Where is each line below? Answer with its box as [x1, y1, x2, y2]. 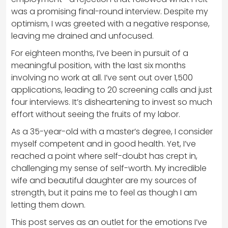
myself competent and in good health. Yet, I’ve [11, 137, 196, 150]
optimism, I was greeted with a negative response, [11, 17, 210, 30]
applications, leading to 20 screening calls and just [11, 83, 212, 96]
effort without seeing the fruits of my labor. [11, 108, 180, 120]
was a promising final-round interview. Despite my [11, 5, 208, 17]
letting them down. [11, 198, 85, 211]
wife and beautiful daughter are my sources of [11, 174, 197, 186]
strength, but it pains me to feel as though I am [11, 186, 197, 198]
